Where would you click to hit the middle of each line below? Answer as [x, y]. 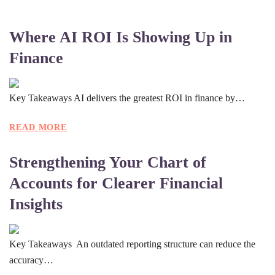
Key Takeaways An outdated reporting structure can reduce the [132, 244]
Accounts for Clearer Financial [116, 183]
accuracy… [31, 260]
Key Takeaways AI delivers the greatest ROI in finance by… [127, 98]
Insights [36, 204]
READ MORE [38, 127]
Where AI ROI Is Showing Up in [121, 37]
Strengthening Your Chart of [108, 162]
